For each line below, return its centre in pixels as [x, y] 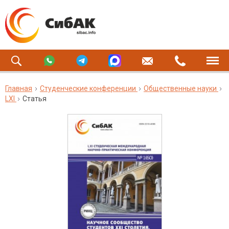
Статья [35, 99]
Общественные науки [180, 88]
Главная [19, 88]
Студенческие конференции [88, 88]
